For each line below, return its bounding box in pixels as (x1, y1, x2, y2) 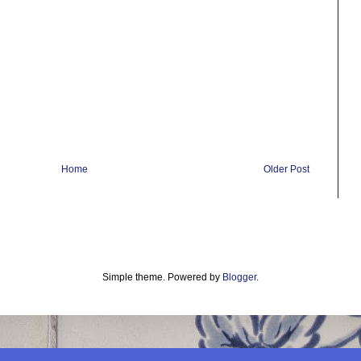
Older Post (263, 163, 309, 175)
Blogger (222, 271, 256, 283)
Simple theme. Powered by (102, 271, 222, 283)
